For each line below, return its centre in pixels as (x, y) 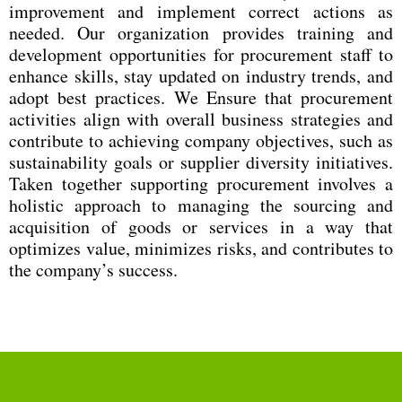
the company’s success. (93, 270)
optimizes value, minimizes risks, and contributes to (201, 248)
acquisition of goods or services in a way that (201, 227)
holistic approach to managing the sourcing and (201, 205)
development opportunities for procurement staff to (201, 54)
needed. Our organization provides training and (201, 33)
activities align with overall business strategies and (201, 119)
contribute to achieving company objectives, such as (201, 140)
